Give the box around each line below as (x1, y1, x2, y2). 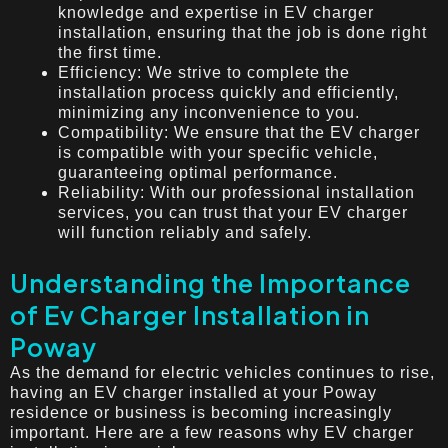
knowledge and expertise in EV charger (58, 3, 374, 21)
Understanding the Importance (10, 266, 411, 299)
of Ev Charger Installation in (10, 298, 370, 331)
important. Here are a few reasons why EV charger (10, 423, 414, 441)
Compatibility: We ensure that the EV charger (58, 123, 420, 141)
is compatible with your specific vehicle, (58, 143, 378, 161)
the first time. (58, 43, 162, 61)
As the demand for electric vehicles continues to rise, (10, 363, 435, 381)
